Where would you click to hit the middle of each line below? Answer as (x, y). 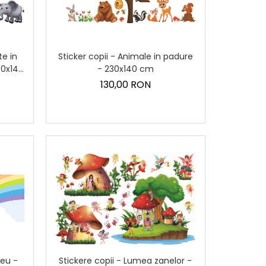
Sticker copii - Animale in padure (125, 57)
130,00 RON (125, 85)
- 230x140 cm (125, 69)
